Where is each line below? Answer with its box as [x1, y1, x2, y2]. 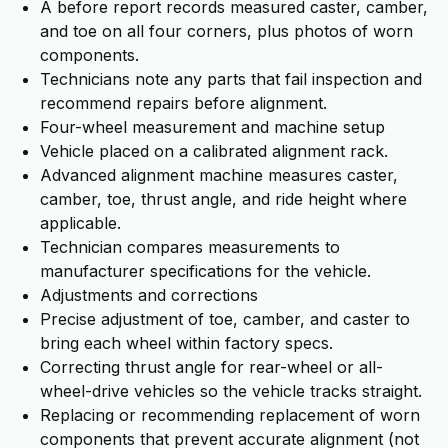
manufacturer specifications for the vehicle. [40, 261, 371, 281]
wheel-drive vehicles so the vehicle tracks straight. [40, 381, 422, 401]
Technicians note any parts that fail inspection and [40, 69, 422, 89]
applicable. [40, 213, 121, 233]
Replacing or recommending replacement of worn [40, 405, 420, 425]
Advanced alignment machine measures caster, [40, 165, 398, 185]
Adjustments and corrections [40, 285, 258, 305]
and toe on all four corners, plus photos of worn [40, 21, 413, 41]
